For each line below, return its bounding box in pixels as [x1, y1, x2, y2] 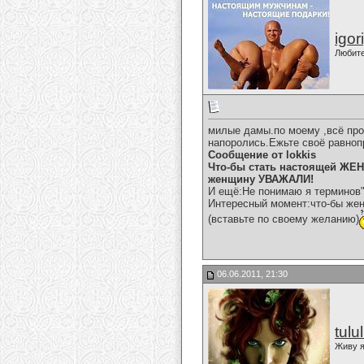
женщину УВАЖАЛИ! [208, 173, 314, 186]
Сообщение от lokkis [208, 149, 316, 162]
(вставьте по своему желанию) [208, 213, 359, 226]
